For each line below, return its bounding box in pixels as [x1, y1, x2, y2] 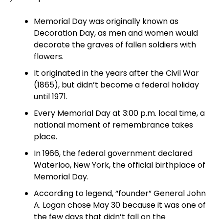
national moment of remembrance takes [33, 119, 193, 131]
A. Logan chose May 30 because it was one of [33, 199, 206, 211]
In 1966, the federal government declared [33, 148, 193, 159]
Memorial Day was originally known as [33, 16, 178, 27]
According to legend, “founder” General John [33, 188, 206, 199]
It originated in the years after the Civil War [33, 67, 199, 79]
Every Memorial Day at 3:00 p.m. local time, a [33, 108, 205, 119]
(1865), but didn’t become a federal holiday [33, 79, 199, 90]
